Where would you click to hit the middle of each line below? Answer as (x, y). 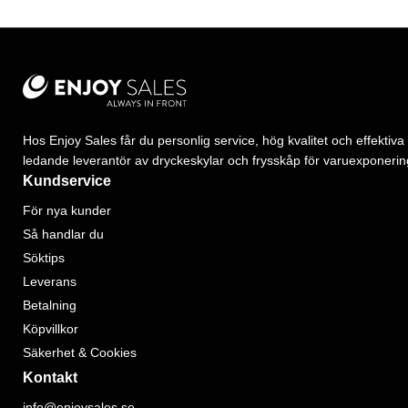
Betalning (50, 305)
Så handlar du (63, 234)
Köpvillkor (51, 328)
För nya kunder (67, 210)
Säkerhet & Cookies (80, 352)
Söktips (44, 257)
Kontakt (50, 377)
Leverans (50, 281)
